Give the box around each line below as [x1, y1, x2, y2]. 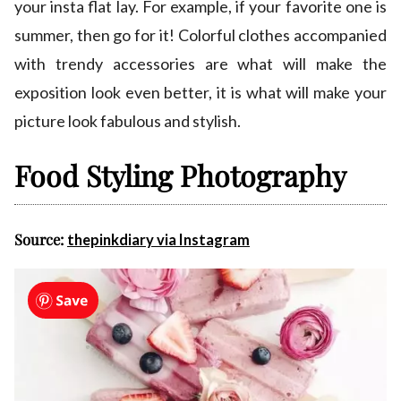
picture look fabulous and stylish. [14, 111, 241, 132]
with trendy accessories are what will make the [14, 54, 387, 74]
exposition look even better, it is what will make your [14, 82, 387, 103]
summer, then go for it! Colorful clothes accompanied [14, 25, 387, 46]
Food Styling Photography [14, 156, 346, 195]
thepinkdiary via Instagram [67, 231, 250, 250]
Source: [14, 229, 67, 250]
